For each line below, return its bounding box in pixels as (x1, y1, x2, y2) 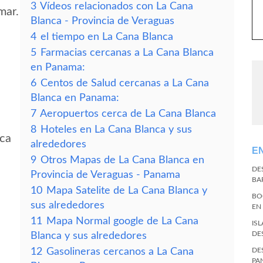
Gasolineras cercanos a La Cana (46, 247, 194, 257)
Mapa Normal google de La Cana (46, 216, 198, 226)
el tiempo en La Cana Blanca (41, 32, 173, 42)
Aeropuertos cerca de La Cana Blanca (40, 109, 216, 119)
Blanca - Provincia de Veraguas (31, 16, 174, 26)
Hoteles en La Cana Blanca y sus (41, 124, 192, 134)
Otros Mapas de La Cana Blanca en (41, 155, 204, 165)
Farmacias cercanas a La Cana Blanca (41, 48, 214, 58)
